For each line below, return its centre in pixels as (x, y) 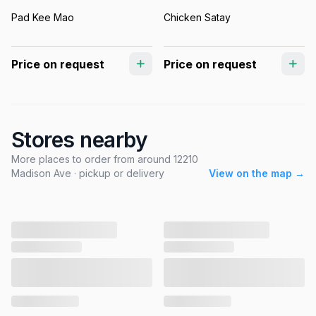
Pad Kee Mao (43, 17)
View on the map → (257, 174)
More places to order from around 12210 (105, 159)
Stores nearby (79, 140)
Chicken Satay (197, 17)
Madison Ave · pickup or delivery (88, 174)
